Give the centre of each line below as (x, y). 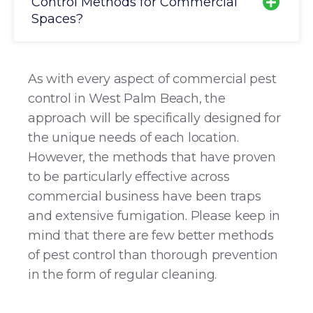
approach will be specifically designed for (154, 118)
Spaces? (57, 19)
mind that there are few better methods (151, 235)
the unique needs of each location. (133, 138)
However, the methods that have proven (152, 157)
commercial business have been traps (145, 196)
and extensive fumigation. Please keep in (154, 216)
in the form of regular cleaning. (122, 275)
